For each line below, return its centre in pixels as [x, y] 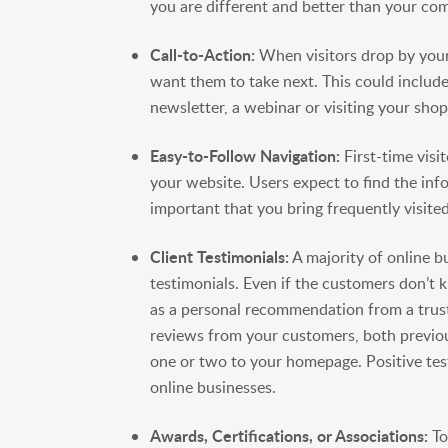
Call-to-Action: [203, 54]
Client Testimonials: [220, 256]
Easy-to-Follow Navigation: [245, 155]
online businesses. [213, 386]
